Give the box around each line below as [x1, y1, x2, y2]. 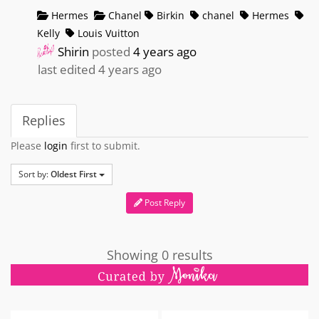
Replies [22, 111, 66, 129]
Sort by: [19, 167, 51, 180]
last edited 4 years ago [38, 61, 162, 78]
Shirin [58, 43, 90, 60]
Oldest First [51, 167, 97, 180]
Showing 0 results [106, 246, 213, 263]
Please [11, 138, 44, 152]
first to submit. [68, 138, 140, 152]
